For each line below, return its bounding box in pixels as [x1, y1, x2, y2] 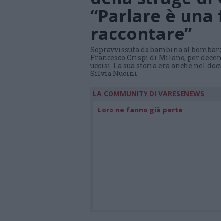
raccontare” [90, 22, 192, 45]
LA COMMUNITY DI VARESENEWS [93, 89, 204, 98]
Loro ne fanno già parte [98, 105, 183, 114]
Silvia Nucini [90, 69, 137, 78]
